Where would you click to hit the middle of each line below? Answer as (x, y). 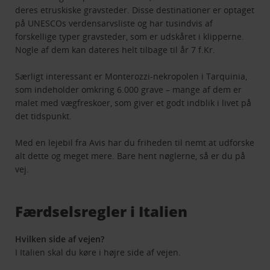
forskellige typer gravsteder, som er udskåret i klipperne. (130, 37)
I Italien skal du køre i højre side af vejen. (98, 253)
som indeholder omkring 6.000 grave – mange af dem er (129, 90)
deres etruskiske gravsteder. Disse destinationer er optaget (135, 10)
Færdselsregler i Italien (102, 212)
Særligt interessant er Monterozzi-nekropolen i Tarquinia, (131, 77)
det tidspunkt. (44, 116)
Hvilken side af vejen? (60, 239)
